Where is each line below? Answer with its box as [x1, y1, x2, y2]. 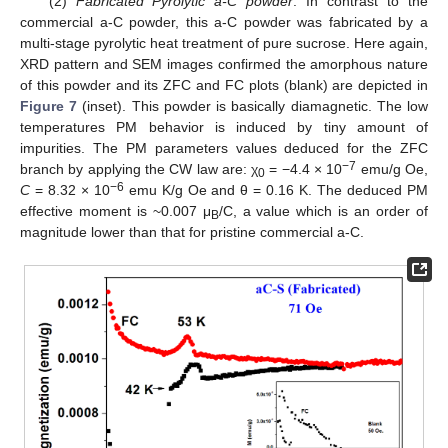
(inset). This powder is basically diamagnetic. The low [77, 97, 429, 114]
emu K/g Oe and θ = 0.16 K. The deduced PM [123, 181, 429, 198]
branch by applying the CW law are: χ [20, 160, 259, 177]
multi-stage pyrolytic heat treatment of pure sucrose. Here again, [20, 34, 428, 51]
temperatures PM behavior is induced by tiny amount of [20, 118, 428, 135]
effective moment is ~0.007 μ [20, 202, 211, 219]
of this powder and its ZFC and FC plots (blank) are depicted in [20, 76, 428, 93]
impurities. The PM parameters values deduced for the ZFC [20, 139, 428, 156]
